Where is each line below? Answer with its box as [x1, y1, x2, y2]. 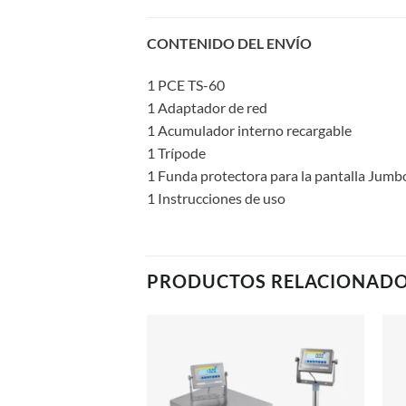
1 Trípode [147, 143, 206, 161]
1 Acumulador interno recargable [147, 121, 352, 139]
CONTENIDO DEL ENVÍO [147, 34, 312, 53]
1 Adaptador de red [147, 98, 267, 116]
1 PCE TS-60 [147, 75, 225, 93]
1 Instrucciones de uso [147, 188, 285, 207]
